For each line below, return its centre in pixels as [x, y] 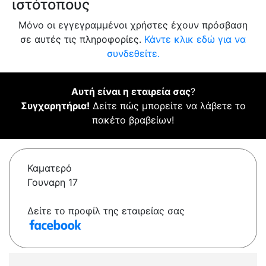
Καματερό [50, 168]
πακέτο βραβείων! [133, 120]
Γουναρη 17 [53, 183]
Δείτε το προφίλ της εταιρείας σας [106, 211]
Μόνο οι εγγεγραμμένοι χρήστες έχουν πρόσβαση [133, 25]
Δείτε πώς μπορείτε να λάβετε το [167, 106]
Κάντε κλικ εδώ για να [195, 39]
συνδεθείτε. [133, 54]
